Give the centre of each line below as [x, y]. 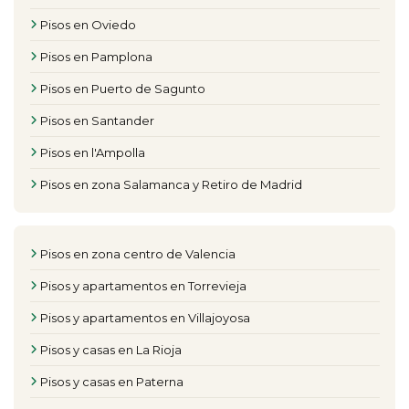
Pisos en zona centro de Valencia [138, 254]
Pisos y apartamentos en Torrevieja [144, 286]
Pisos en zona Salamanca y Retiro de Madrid [172, 185]
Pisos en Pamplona [97, 57]
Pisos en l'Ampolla [93, 153]
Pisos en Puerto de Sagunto [123, 89]
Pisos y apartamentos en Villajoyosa [146, 318]
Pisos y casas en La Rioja [111, 350]
